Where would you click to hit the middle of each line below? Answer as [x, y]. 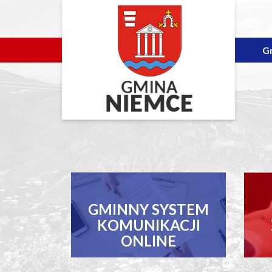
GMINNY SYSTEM [148, 209]
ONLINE [148, 241]
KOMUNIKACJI [148, 225]
